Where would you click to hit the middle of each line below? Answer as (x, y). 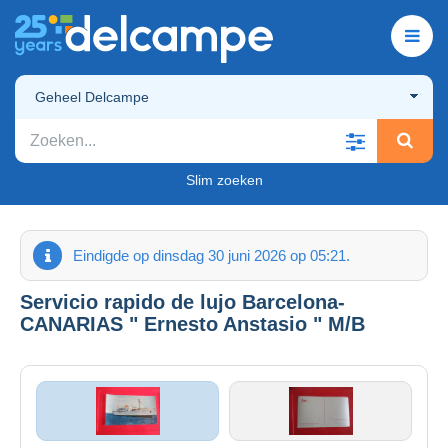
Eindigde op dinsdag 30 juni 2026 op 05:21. (211, 255)
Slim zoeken (224, 179)
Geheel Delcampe (92, 96)
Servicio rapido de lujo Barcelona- (182, 301)
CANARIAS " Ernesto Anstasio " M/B (192, 323)
